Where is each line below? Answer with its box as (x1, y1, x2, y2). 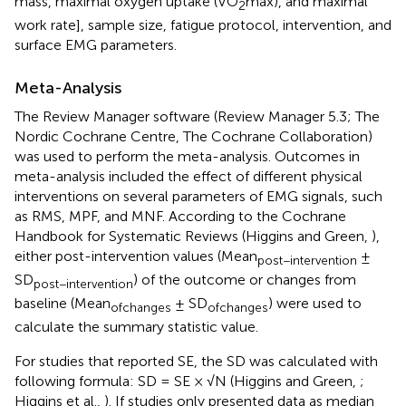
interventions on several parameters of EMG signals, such (14, 187, 382, 205)
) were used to (268, 295, 362, 313)
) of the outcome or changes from (133, 270, 356, 288)
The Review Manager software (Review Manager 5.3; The (14, 107, 380, 125)
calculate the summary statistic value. (14, 318, 258, 336)
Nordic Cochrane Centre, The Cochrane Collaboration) (14, 127, 372, 145)
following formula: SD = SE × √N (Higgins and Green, (14, 372, 360, 391)
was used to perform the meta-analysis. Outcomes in (14, 147, 360, 165)
